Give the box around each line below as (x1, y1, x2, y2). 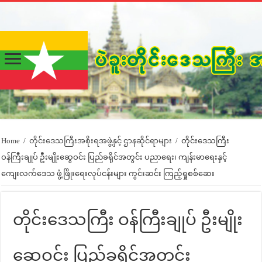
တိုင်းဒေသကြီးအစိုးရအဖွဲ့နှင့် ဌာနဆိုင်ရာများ (29, 136, 173, 145)
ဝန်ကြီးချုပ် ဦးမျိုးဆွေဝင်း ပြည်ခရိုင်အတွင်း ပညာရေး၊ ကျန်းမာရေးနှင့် (1, 153, 227, 161)
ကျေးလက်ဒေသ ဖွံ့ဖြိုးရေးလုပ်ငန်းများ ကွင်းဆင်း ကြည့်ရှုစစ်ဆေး (1, 169, 215, 178)
